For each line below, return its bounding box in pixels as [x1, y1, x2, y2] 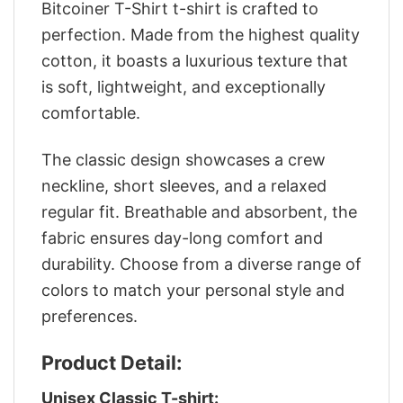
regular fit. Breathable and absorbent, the [41, 202, 357, 221]
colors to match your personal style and [41, 281, 345, 300]
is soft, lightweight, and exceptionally [41, 76, 326, 96]
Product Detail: [41, 351, 182, 375]
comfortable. [41, 103, 140, 122]
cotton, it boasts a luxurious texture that [41, 50, 348, 70]
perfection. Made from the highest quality [41, 24, 360, 44]
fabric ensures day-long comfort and [41, 228, 323, 247]
